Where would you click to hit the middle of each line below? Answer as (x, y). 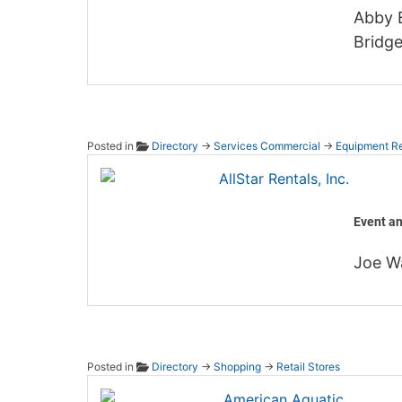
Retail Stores (308, 367)
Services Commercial (267, 146)
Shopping (237, 367)
